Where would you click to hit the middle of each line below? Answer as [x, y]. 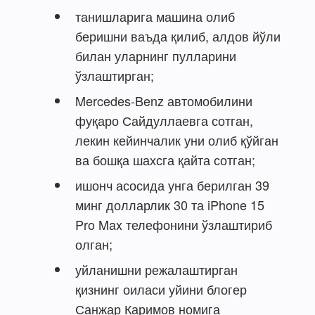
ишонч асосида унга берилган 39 [172, 185]
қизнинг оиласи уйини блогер [161, 289]
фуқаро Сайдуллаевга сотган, [164, 120]
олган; [94, 244]
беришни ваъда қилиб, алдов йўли [178, 36]
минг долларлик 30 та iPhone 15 [170, 204]
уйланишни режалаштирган [156, 269]
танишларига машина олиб [155, 16]
